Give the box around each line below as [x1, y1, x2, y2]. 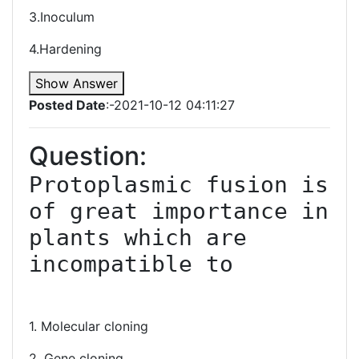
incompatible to [29, 251, 233, 277]
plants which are [29, 224, 247, 251]
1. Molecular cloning [29, 318, 148, 334]
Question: [29, 140, 147, 171]
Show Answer [35, 75, 118, 91]
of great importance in [29, 198, 329, 224]
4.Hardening [29, 41, 102, 57]
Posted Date [29, 97, 106, 113]
